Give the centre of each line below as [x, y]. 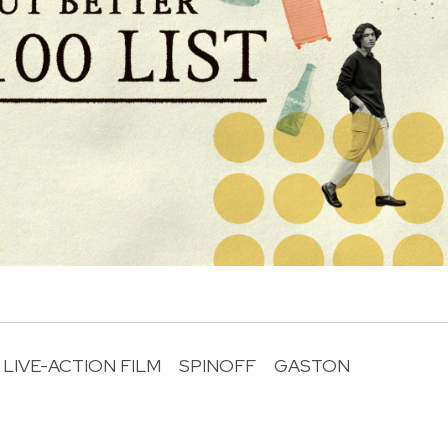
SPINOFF [217, 365]
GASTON [311, 365]
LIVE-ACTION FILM [81, 365]
